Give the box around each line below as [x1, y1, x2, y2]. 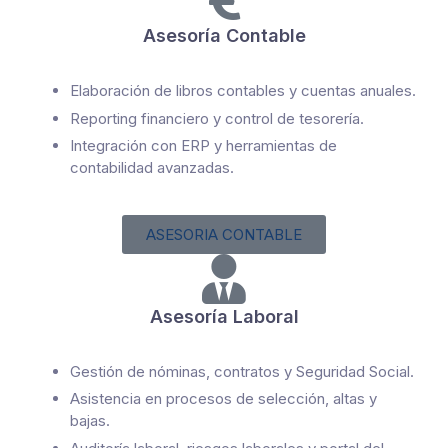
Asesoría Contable [142, 25, 306, 47]
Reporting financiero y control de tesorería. [70, 108, 364, 128]
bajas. [70, 411, 110, 431]
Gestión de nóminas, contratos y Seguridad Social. [70, 361, 414, 381]
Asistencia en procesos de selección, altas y [70, 389, 377, 409]
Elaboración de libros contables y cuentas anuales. [70, 81, 416, 101]
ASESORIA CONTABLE [146, 224, 302, 244]
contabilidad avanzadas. [70, 157, 234, 177]
